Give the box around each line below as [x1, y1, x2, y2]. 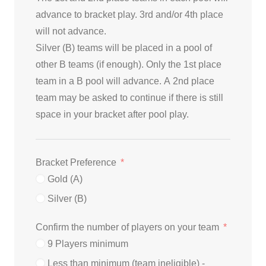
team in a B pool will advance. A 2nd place [36, 76, 214, 86]
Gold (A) [47, 174, 83, 184]
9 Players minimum [47, 239, 128, 249]
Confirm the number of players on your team [36, 222, 219, 232]
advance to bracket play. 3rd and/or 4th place [36, 9, 223, 20]
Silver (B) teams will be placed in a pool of [36, 43, 212, 53]
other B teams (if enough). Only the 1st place [36, 59, 221, 69]
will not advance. [36, 26, 106, 36]
